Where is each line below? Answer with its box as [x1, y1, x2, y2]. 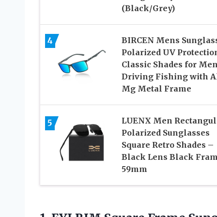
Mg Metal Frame [121, 83, 191, 93]
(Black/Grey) [121, 3, 175, 13]
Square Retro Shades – [121, 139, 214, 150]
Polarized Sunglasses [121, 127, 210, 138]
